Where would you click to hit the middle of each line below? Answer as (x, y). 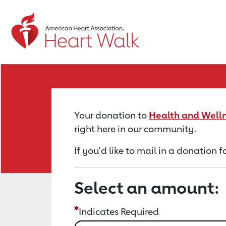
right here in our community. (135, 129)
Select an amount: (147, 188)
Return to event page (62, 28)
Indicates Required (119, 211)
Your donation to (111, 115)
